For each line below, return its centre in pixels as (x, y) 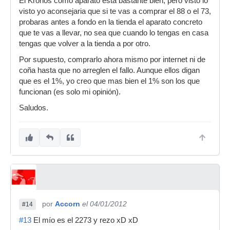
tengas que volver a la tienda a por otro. (85, 44)
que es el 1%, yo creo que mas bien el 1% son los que (109, 81)
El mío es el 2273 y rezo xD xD (85, 220)
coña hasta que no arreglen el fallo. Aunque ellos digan (109, 70)
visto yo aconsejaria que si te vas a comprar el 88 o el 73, (115, 11)
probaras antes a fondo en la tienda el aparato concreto (111, 22)
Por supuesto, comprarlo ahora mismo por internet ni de (112, 60)
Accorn (68, 204)
